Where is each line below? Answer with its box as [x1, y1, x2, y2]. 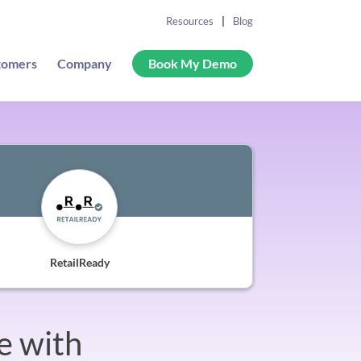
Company [56, 56, 112, 71]
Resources [165, 15, 214, 27]
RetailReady [49, 255, 110, 269]
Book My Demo [147, 56, 237, 71]
